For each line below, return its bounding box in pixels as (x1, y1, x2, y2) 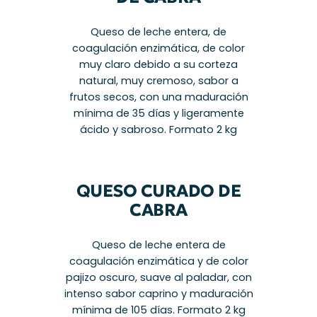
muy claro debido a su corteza (79, 57, 238, 71)
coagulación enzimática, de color (72, 41, 245, 55)
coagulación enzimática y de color (69, 253, 248, 268)
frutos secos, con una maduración (69, 90, 248, 104)
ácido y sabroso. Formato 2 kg (80, 122, 237, 137)
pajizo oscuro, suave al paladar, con (65, 270, 252, 284)
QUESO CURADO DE (76, 180, 241, 202)
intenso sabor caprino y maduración (64, 286, 253, 301)
